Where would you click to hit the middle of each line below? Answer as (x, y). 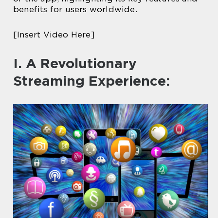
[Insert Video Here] (54, 35)
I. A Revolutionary (75, 63)
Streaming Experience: (91, 81)
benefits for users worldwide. (75, 9)
